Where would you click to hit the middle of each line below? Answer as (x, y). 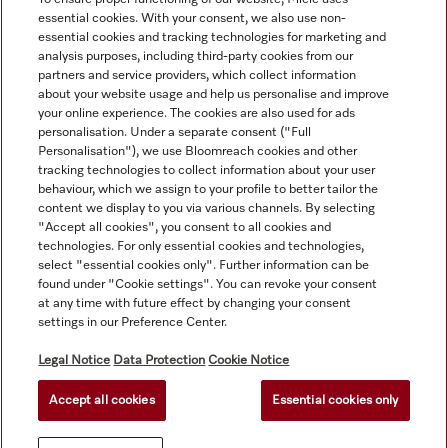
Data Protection (159, 360)
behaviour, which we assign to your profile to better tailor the (208, 189)
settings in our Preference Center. (133, 322)
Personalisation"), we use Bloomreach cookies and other (198, 151)
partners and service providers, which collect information (197, 75)
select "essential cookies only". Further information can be (204, 265)
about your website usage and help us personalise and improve (214, 94)
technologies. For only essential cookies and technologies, (201, 246)
